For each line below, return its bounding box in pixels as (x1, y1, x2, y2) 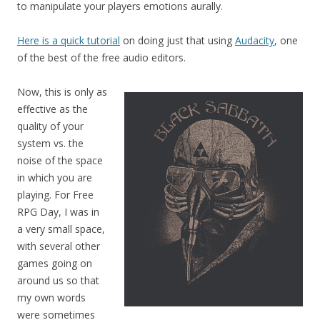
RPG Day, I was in (17, 205, 99, 219)
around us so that (17, 274, 99, 288)
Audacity (235, 34, 274, 48)
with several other (17, 239, 100, 254)
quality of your (17, 119, 84, 134)
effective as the (17, 102, 88, 116)
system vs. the (17, 136, 84, 151)
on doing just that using (120, 34, 235, 48)
